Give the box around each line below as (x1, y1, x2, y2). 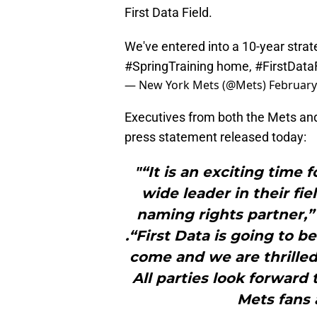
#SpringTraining (125, 59, 214, 74)
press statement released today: (125, 129, 306, 145)
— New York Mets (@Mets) (125, 77, 269, 93)
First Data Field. (125, 5, 212, 21)
